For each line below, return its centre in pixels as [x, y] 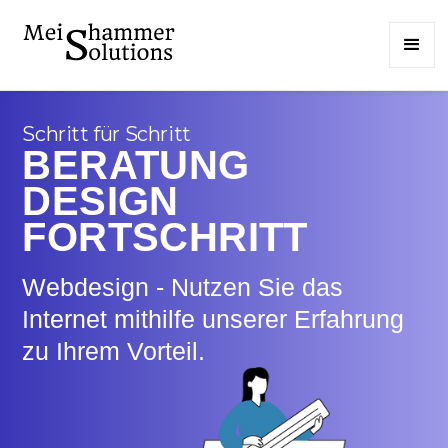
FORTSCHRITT [165, 237]
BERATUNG [136, 165]
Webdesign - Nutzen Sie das [183, 287]
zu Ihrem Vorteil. [114, 351]
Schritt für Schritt [106, 134]
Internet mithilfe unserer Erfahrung [213, 319]
